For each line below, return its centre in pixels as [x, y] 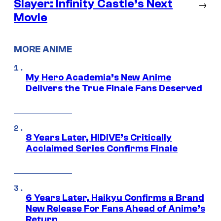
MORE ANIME [43, 50]
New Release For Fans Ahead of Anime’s [115, 209]
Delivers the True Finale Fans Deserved [114, 89]
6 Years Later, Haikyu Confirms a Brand [115, 198]
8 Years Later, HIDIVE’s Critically [99, 138]
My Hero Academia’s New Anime [98, 78]
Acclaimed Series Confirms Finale [102, 149]
